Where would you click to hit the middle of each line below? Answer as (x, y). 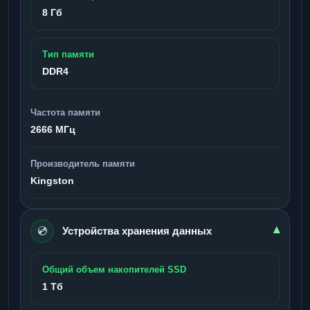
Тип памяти (68, 54)
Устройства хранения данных (137, 230)
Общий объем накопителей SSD (114, 269)
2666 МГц (53, 129)
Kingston (52, 180)
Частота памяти (65, 112)
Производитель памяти (83, 163)
